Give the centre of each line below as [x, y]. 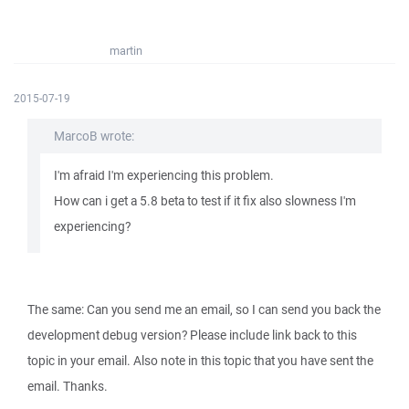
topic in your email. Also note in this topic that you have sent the [200, 361]
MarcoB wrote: [94, 136]
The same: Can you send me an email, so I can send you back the [204, 309]
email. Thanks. [68, 386]
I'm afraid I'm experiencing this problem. [164, 175]
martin [126, 51]
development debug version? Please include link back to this [192, 335]
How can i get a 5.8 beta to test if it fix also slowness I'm [205, 201]
